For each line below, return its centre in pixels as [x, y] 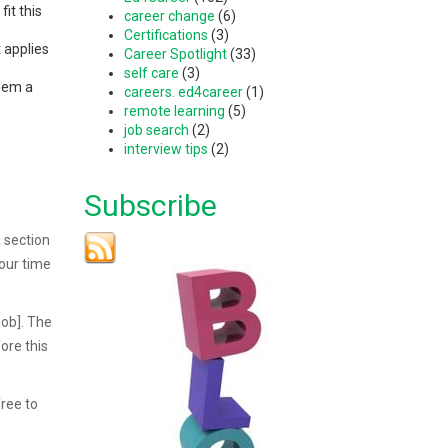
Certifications [165, 34]
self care [151, 72]
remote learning [174, 110]
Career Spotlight [175, 53]
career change [169, 15]
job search [156, 129]
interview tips [165, 148]
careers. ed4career [183, 91]
